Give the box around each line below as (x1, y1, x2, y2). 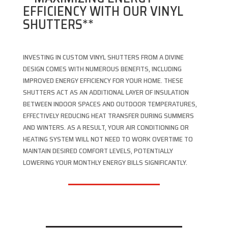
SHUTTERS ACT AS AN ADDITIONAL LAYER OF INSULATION (22, 87, 189, 98)
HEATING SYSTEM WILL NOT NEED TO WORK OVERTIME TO (22, 133, 193, 145)
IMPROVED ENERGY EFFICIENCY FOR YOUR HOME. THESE (22, 75, 183, 87)
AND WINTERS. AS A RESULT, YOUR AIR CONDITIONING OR (22, 122, 189, 133)
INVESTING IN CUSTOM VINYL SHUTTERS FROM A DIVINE (22, 51, 184, 63)
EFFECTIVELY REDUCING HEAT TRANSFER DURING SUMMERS (22, 110, 194, 122)
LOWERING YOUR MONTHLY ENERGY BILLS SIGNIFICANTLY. (22, 157, 187, 168)
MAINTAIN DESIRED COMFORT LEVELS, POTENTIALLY (22, 145, 173, 157)
